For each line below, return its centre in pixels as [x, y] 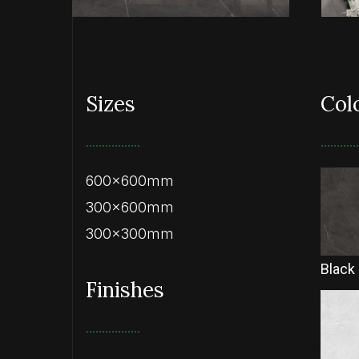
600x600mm [130, 180]
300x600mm [130, 207]
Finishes [125, 289]
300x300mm [130, 233]
